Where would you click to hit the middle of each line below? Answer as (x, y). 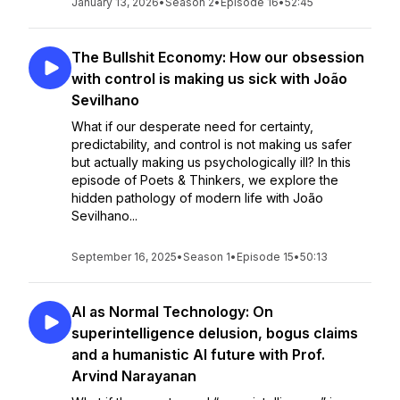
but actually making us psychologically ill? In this (211, 162)
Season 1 (207, 257)
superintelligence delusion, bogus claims (215, 333)
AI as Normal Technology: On (172, 312)
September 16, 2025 (124, 257)
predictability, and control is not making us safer (212, 144)
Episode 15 (265, 257)
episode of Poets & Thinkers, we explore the (205, 180)
